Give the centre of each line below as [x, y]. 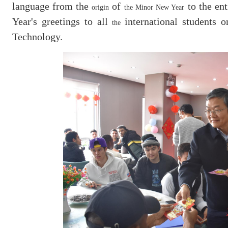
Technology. [37, 36]
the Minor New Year [154, 7]
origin [101, 7]
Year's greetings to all [62, 21]
